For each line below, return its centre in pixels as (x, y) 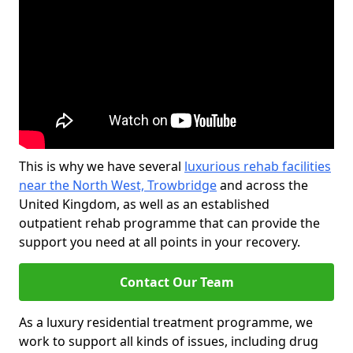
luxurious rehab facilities (258, 166)
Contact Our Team (176, 282)
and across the (262, 185)
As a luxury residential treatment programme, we (166, 322)
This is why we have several (102, 166)
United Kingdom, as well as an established (144, 204)
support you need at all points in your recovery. (160, 242)
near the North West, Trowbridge (118, 185)
